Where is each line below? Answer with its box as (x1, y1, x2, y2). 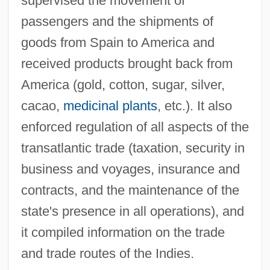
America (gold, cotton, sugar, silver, (20, 77, 225, 92)
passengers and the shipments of (20, 13, 213, 29)
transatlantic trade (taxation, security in (20, 140, 245, 155)
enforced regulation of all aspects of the (20, 119, 249, 134)
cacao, (20, 98, 63, 113)
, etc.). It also (157, 98, 232, 113)
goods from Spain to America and (20, 34, 215, 50)
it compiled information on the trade (20, 224, 225, 240)
